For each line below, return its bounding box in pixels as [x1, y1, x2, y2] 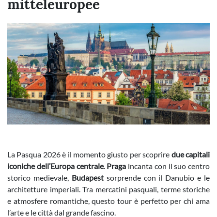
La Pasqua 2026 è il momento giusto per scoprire [7, 150, 171, 159]
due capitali [171, 150, 210, 159]
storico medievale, [7, 173, 72, 182]
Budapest [71, 173, 107, 182]
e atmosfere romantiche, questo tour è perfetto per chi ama [7, 196, 210, 205]
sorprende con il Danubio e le [106, 173, 210, 182]
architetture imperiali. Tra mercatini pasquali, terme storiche [7, 185, 210, 194]
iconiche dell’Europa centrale [7, 161, 104, 170]
